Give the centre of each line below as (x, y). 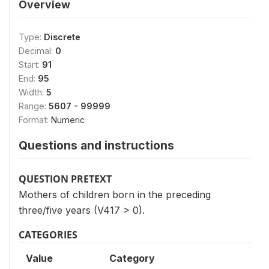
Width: (32, 92)
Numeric (68, 120)
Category (132, 258)
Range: (34, 106)
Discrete (62, 37)
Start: (30, 65)
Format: (35, 120)
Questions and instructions (96, 145)
